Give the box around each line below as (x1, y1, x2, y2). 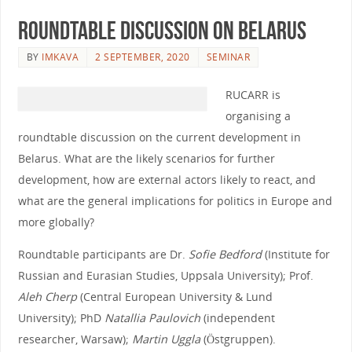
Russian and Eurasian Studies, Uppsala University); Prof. (17, 268, 313, 284)
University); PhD (17, 310, 104, 326)
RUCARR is (225, 86, 280, 102)
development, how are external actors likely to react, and (17, 171, 316, 187)
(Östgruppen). (200, 332, 276, 347)
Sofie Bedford (185, 247, 262, 262)
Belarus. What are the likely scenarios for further (17, 150, 275, 166)
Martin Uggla (131, 332, 200, 347)
